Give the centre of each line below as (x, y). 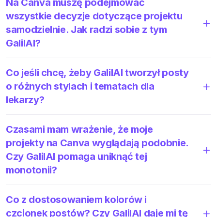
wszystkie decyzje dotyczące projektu (94, 16)
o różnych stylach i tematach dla (80, 86)
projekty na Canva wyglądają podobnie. (97, 143)
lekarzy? (25, 100)
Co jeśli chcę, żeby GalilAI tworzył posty (97, 72)
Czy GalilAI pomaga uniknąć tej (77, 156)
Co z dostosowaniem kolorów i (77, 199)
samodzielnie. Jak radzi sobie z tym (86, 29)
